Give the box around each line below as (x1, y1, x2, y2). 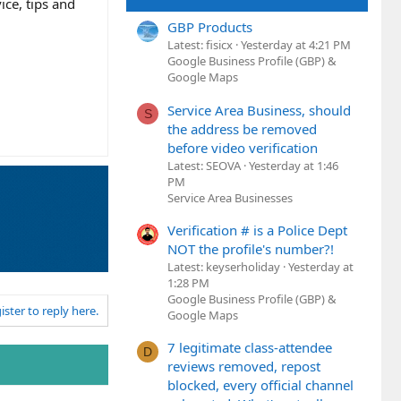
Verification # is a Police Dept (167, 220, 347, 239)
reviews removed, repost (167, 357, 320, 376)
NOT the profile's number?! (167, 239, 334, 258)
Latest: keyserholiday (167, 258, 280, 275)
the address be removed (167, 119, 317, 138)
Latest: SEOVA (167, 157, 241, 174)
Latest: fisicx (167, 37, 233, 54)
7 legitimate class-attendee (167, 338, 332, 357)
